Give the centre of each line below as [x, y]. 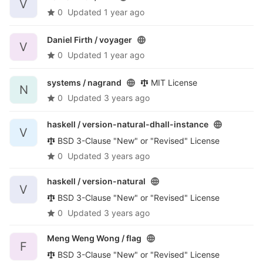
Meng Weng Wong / [87, 238]
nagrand [104, 82]
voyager [116, 40]
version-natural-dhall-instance [145, 124]
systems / [67, 82]
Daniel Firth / [73, 40]
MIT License [174, 82]
